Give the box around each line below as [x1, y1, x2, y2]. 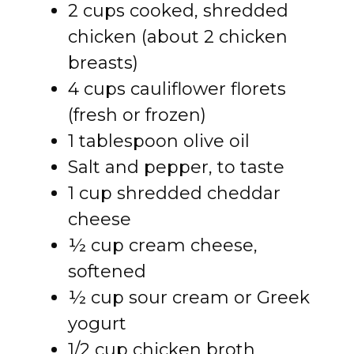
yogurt [68, 313, 126, 334]
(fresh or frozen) [68, 104, 206, 126]
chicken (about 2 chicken [68, 26, 288, 47]
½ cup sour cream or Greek [68, 287, 310, 308]
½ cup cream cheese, [68, 235, 258, 256]
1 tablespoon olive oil [68, 130, 250, 152]
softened [68, 261, 146, 282]
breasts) [68, 52, 138, 73]
